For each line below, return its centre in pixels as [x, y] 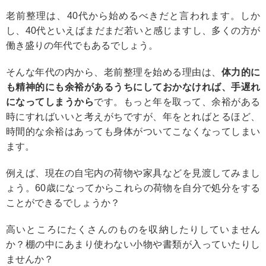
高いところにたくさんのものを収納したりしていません [133, 229]
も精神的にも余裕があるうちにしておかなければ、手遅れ [133, 87]
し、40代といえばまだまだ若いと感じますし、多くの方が [133, 30]
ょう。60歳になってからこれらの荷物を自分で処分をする [133, 188]
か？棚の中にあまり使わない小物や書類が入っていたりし [133, 244]
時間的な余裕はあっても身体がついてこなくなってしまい [133, 131]
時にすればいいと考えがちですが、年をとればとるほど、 [133, 116]
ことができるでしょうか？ [63, 202]
